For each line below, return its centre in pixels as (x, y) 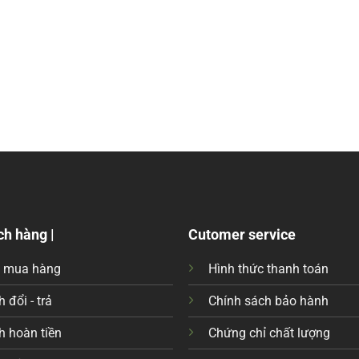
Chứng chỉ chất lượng (270, 333)
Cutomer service (242, 234)
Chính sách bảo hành (269, 301)
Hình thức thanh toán (269, 269)
